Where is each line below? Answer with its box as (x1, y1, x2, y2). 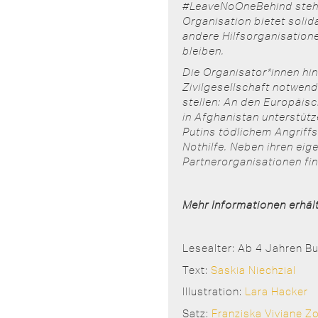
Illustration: (182, 285, 245, 298)
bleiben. (182, 43, 224, 57)
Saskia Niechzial (211, 263, 296, 277)
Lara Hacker (245, 285, 308, 298)
